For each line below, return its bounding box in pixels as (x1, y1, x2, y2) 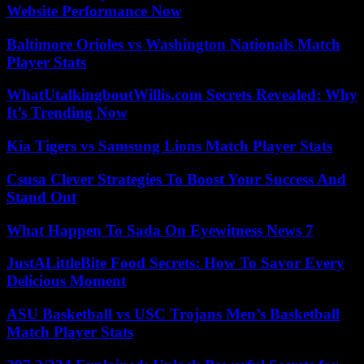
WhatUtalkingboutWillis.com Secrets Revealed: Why (6, 86, 357, 104)
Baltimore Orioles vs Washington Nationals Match (6, 35, 340, 53)
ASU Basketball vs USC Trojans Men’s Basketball (6, 305, 340, 323)
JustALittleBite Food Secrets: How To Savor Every (6, 254, 344, 272)
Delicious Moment (6, 272, 126, 290)
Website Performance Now (6, 2, 182, 19)
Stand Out (6, 188, 76, 206)
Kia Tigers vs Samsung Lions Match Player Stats (6, 137, 332, 155)
